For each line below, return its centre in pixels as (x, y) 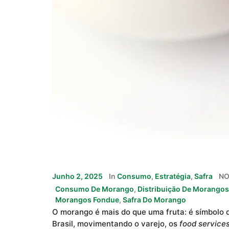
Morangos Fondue (87, 200)
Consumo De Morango (95, 189)
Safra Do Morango (154, 200)
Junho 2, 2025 (77, 176)
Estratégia (173, 176)
